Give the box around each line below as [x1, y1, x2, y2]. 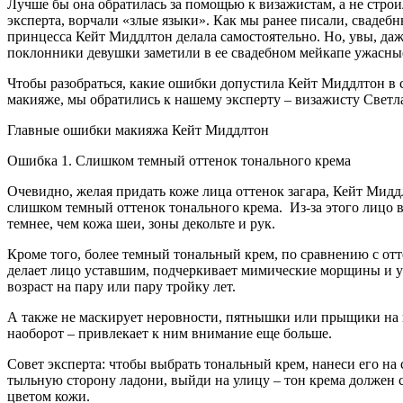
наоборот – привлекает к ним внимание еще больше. [7, 325, 332, 341]
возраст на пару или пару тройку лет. [7, 278, 236, 294]
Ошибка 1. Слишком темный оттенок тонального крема [7, 152, 351, 168]
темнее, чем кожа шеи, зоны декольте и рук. [7, 215, 275, 231]
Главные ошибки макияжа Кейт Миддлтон [7, 121, 269, 138]
